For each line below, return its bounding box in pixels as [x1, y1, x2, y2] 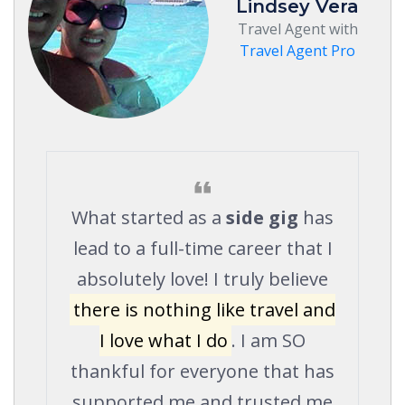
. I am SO [231, 327, 306, 353]
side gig [226, 204, 298, 230]
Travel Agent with [237, 18, 358, 39]
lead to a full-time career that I [72, 235, 333, 260]
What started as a [71, 204, 226, 230]
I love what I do [99, 327, 228, 353]
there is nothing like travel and [73, 297, 335, 322]
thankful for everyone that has [71, 358, 334, 383]
